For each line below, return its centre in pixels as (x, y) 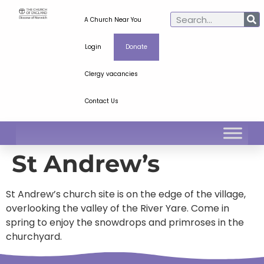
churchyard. (34, 237)
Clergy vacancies (111, 74)
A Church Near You (113, 20)
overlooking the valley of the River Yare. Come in (118, 208)
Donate (136, 47)
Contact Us (101, 101)
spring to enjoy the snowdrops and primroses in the (125, 222)
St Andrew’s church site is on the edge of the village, (126, 194)
